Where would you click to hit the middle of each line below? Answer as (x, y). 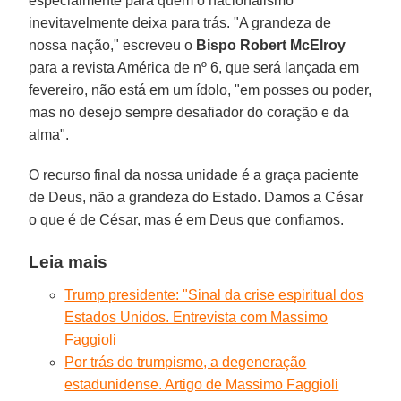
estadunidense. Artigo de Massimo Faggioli (202, 384)
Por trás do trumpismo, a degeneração (186, 362)
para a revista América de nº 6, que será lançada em (194, 67)
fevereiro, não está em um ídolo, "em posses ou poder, (200, 90)
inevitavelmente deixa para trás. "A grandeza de (180, 22)
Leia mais (68, 261)
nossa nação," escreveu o (113, 45)
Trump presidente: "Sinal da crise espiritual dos (214, 294)
